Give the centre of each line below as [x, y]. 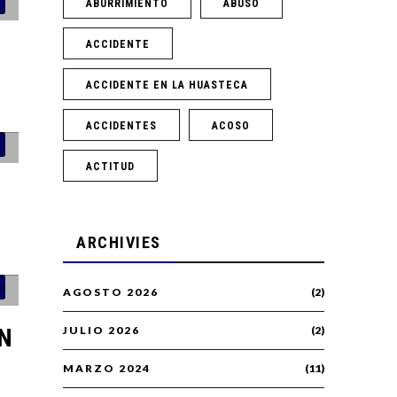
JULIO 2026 [101, 331]
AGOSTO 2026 [111, 292]
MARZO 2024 [107, 369]
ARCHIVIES [119, 243]
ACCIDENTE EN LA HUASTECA [167, 86]
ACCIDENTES [121, 126]
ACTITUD [110, 167]
